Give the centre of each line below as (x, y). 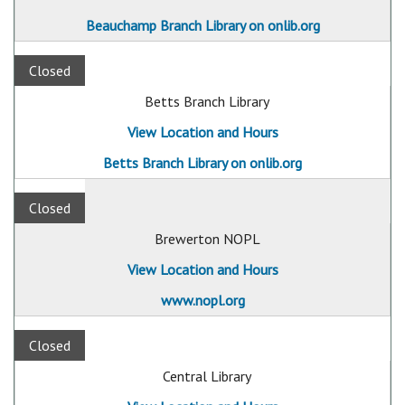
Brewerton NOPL (207, 239)
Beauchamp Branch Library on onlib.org (202, 25)
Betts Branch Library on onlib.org (202, 163)
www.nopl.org (202, 300)
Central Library (207, 376)
